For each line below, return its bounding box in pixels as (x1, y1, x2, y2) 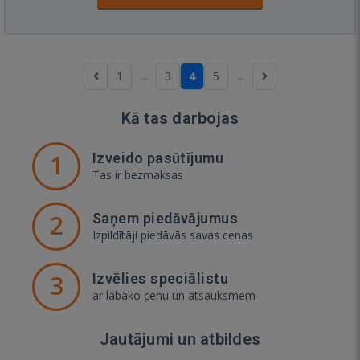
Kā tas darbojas (121, 108, 239, 128)
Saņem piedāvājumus (92, 209, 239, 227)
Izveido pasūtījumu (92, 149, 224, 166)
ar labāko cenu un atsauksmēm (92, 287, 256, 303)
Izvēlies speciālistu (92, 269, 228, 287)
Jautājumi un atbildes (99, 329, 261, 349)
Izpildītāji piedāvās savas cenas (92, 227, 253, 243)
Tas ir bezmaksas (92, 166, 183, 182)
